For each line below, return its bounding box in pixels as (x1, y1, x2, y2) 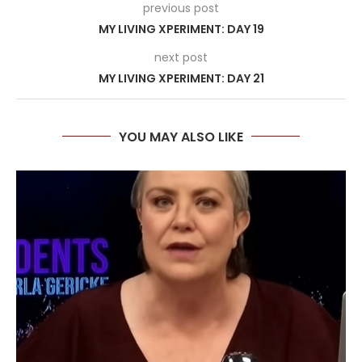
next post (154, 48, 208, 65)
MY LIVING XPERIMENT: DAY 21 (98, 69, 264, 86)
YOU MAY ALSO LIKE (119, 127, 243, 146)
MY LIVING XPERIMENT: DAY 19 (98, 20, 264, 37)
